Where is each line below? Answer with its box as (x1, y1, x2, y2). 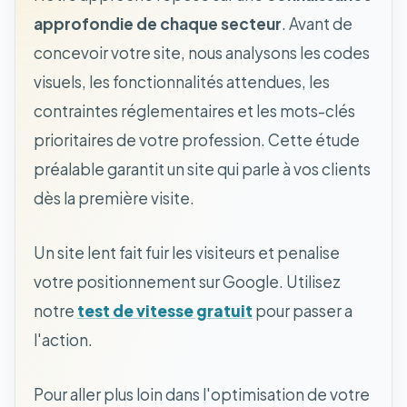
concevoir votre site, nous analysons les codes (34, 42, 370, 63)
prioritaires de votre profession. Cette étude (34, 129, 360, 150)
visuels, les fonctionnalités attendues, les (34, 71, 330, 92)
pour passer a (253, 300, 352, 321)
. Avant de (282, 13, 352, 34)
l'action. (34, 329, 93, 350)
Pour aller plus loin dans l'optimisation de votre (34, 383, 370, 404)
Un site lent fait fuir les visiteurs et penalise (34, 242, 340, 263)
